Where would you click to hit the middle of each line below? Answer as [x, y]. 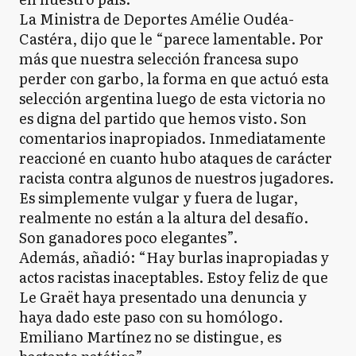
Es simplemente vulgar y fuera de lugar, [159, 197]
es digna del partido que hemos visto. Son [163, 118]
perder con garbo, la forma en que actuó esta [174, 78]
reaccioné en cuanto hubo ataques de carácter [176, 158]
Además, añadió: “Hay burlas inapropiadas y [174, 257]
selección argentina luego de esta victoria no [172, 98]
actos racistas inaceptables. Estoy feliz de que [174, 277]
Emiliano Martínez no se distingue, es [150, 337]
